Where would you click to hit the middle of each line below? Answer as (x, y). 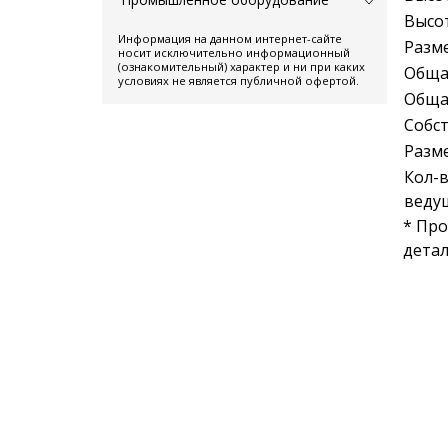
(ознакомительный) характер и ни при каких (241, 66)
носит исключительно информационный (234, 52)
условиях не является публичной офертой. (238, 80)
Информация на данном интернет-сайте (230, 38)
